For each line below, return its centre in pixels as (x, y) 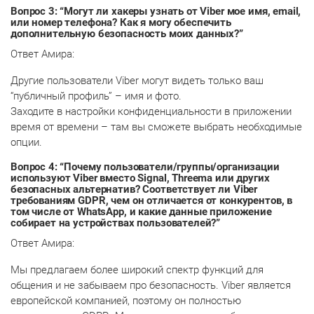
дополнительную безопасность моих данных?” (127, 33)
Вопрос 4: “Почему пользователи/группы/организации (145, 166)
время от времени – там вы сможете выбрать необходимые (156, 127)
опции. (26, 142)
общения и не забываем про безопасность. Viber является (151, 285)
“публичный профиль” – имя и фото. (96, 96)
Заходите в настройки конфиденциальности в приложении (151, 111)
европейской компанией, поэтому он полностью (126, 300)
